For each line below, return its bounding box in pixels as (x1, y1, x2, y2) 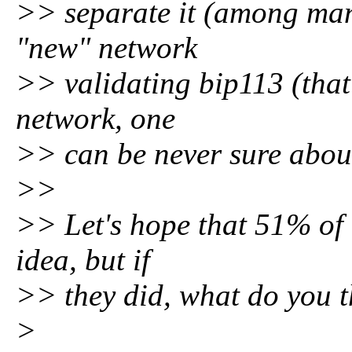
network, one (16, 101, 175, 135)
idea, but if (16, 243, 150, 277)
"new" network (16, 31, 197, 64)
